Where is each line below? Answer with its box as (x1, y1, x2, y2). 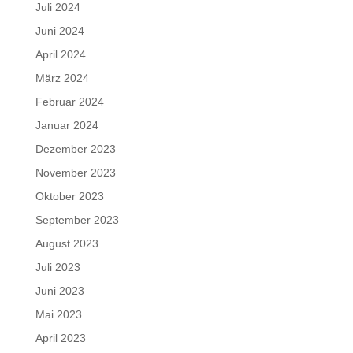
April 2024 (35, 48, 86, 61)
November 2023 (35, 166, 116, 180)
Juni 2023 (35, 284, 84, 298)
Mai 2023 (35, 308, 82, 321)
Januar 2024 (35, 119, 98, 132)
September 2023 (35, 214, 119, 227)
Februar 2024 (35, 95, 104, 109)
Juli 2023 (35, 261, 80, 274)
